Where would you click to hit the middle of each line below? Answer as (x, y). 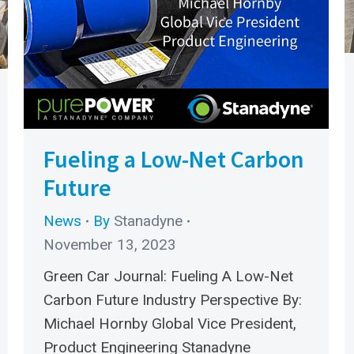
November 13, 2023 (110, 245)
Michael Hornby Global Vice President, (170, 324)
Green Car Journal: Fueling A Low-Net (168, 276)
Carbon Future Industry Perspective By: (173, 300)
